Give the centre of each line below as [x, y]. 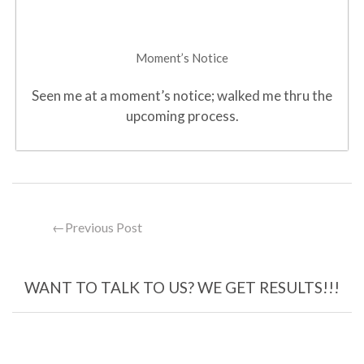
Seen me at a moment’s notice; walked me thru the [182, 95]
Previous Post [104, 227]
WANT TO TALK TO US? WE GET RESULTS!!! [182, 287]
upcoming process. [182, 115]
